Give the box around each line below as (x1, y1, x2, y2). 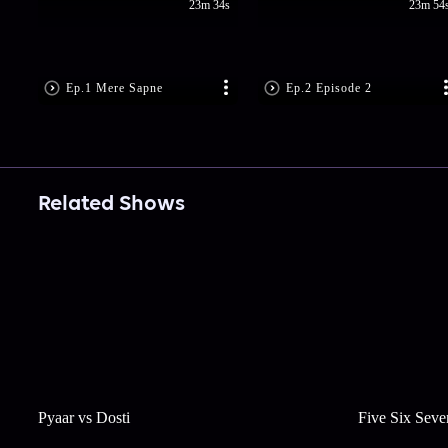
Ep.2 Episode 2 (285, 81, 372, 96)
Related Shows (37, 193, 185, 217)
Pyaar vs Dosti (37, 409, 130, 427)
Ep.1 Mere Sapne (65, 81, 163, 96)
